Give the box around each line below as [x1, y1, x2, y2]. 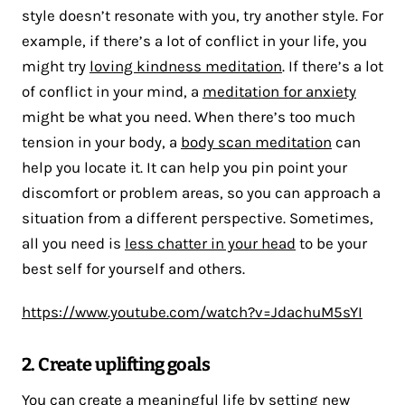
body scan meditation [181, 132, 332, 151]
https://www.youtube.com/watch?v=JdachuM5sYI [22, 302, 363, 321]
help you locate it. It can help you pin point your [22, 157, 347, 176]
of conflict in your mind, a [22, 81, 202, 100]
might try [22, 56, 89, 75]
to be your [296, 233, 367, 252]
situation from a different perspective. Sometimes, [22, 208, 373, 227]
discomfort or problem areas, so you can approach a [22, 183, 381, 202]
